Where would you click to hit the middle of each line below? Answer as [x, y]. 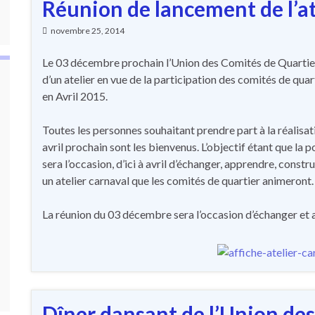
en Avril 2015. [75, 96]
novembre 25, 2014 [88, 31]
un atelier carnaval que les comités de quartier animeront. [178, 180]
